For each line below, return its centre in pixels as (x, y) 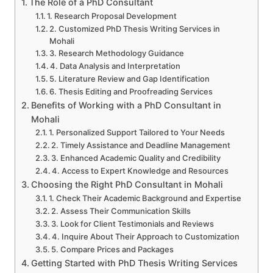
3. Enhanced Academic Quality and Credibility (136, 158)
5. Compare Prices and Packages (113, 250)
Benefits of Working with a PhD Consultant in (126, 105)
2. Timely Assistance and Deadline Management (141, 145)
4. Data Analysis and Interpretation (115, 66)
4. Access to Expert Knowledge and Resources (140, 171)
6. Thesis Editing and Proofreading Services (131, 92)
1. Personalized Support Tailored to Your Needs (137, 133)
